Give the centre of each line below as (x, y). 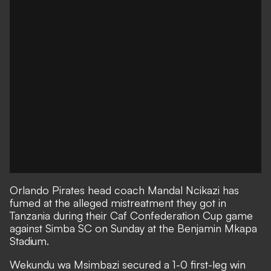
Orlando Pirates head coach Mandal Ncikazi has (124, 190)
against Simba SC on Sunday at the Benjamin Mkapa (133, 228)
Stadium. (29, 241)
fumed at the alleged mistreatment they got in (118, 203)
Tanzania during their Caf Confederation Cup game (131, 215)
